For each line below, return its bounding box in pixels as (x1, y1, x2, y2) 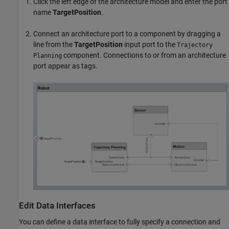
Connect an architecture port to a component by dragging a (33, 30, 221, 38)
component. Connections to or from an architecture (62, 51, 226, 60)
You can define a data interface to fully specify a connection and (19, 217, 220, 226)
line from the (33, 40, 74, 49)
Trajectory (177, 41, 213, 49)
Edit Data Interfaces (19, 201, 96, 211)
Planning (33, 52, 62, 60)
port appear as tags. (33, 62, 98, 71)
